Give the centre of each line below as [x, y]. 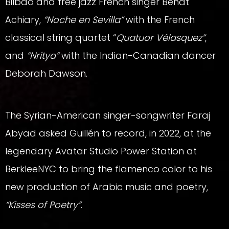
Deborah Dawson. [46, 73]
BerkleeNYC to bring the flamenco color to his [109, 169]
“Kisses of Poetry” [43, 204]
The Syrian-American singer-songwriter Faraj [108, 115]
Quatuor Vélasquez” [161, 37]
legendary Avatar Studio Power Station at [101, 151]
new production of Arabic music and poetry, [107, 187]
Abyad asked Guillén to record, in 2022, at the [108, 133]
